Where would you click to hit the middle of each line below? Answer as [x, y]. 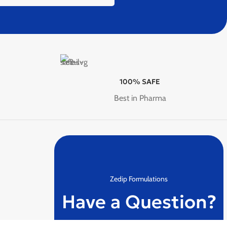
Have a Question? [139, 202]
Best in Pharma [140, 98]
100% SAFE [140, 82]
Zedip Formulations [139, 179]
